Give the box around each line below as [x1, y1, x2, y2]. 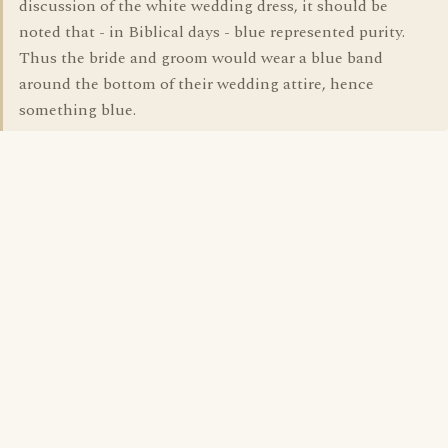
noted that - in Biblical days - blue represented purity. [19, 20, 405, 44]
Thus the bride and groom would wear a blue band [19, 46, 383, 70]
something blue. [19, 98, 136, 122]
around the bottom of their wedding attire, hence [19, 72, 374, 96]
